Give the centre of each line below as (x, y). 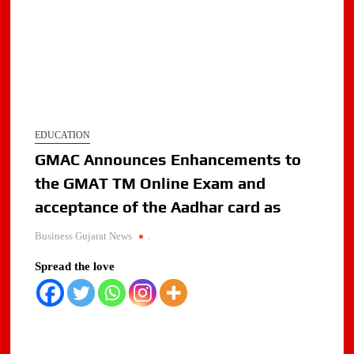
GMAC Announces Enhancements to (168, 160)
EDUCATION (63, 136)
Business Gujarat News (84, 236)
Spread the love (75, 267)
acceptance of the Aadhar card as (158, 207)
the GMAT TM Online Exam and (151, 183)
